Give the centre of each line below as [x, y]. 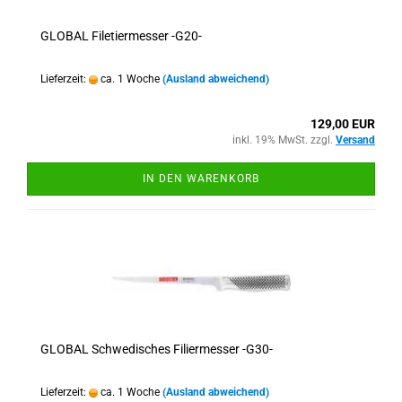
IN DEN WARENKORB [201, 179]
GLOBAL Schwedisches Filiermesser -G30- [157, 349]
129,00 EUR [343, 124]
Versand [355, 140]
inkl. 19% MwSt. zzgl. [284, 140]
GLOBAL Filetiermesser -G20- [121, 36]
